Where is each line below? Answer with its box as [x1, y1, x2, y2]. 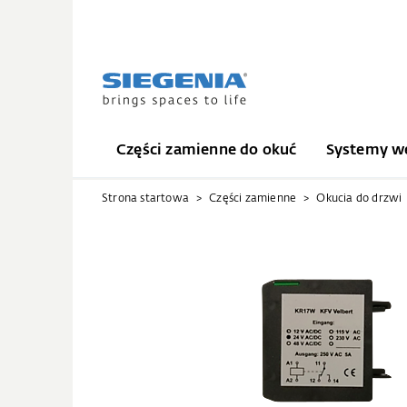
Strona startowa [102, 194, 189, 204]
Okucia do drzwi [316, 194, 402, 204]
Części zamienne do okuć [116, 143, 297, 158]
